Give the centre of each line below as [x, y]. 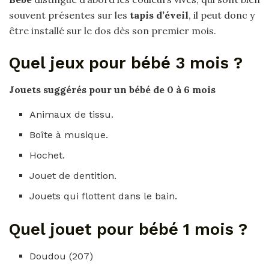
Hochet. [47, 156]
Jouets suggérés [49, 90]
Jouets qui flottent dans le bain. [104, 196]
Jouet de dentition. [73, 176]
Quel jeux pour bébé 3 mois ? [126, 63]
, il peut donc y [222, 15]
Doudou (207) [62, 256]
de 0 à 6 [173, 90]
